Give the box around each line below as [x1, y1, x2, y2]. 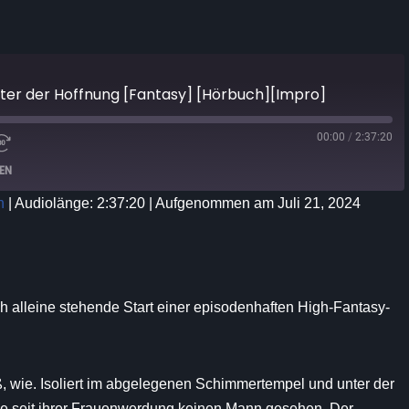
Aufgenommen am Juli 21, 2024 [155, 195, 361, 211]
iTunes [193, 222, 224, 235]
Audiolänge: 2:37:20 [15, 195, 145, 211]
